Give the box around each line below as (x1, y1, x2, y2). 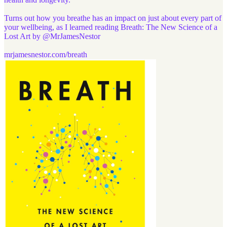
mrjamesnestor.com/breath (4, 50, 87, 59)
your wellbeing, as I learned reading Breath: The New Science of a (4, 22, 217, 31)
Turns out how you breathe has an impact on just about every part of (4, 13, 221, 22)
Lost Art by (4, 31, 43, 41)
